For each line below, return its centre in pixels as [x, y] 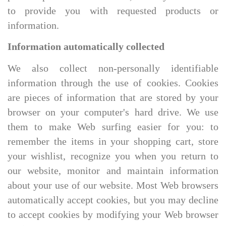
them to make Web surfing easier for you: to [113, 127]
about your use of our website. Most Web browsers [113, 185]
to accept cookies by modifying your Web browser [113, 214]
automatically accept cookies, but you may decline [113, 200]
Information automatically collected [86, 47]
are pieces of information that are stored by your [113, 97]
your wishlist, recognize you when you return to [113, 156]
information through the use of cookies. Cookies [113, 83]
